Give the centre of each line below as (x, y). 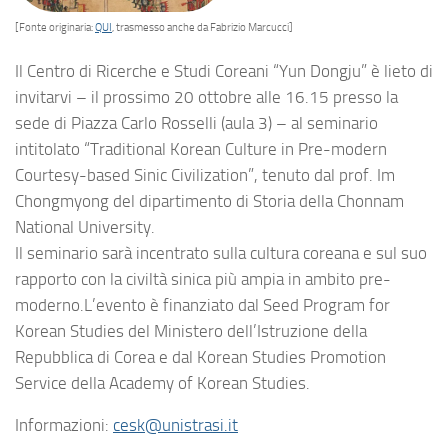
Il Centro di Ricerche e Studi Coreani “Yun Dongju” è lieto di (224, 70)
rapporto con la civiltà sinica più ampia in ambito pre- (203, 278)
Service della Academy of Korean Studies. (162, 382)
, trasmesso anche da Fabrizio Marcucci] (202, 27)
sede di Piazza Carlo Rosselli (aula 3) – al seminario (196, 122)
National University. (85, 226)
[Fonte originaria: (55, 27)
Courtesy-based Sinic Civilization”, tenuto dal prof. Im (205, 174)
